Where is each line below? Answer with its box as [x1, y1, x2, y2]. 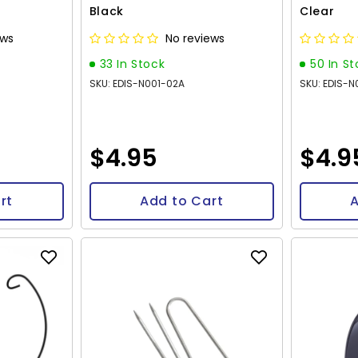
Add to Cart [139, 191, 224, 210]
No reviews [165, 30, 225, 46]
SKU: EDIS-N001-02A [89, 76, 185, 90]
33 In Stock [99, 55, 165, 72]
